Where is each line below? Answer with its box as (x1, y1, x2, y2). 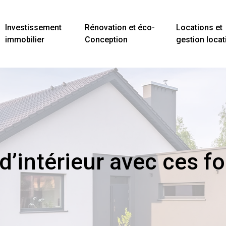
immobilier (5, 35, 44, 44)
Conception (85, 35, 128, 44)
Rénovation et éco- (85, 23, 155, 32)
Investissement (5, 23, 62, 32)
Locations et (176, 23, 222, 32)
